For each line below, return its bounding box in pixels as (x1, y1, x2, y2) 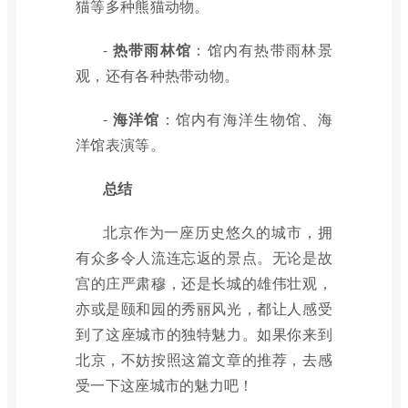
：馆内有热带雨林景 (191, 39, 333, 60)
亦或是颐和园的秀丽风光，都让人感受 (76, 298, 332, 319)
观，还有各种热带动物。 (76, 65, 240, 86)
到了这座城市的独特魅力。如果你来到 (76, 323, 332, 344)
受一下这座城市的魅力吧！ (76, 374, 254, 395)
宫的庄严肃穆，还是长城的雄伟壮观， (76, 272, 332, 293)
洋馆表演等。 (76, 134, 165, 155)
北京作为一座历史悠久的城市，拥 (103, 221, 332, 242)
